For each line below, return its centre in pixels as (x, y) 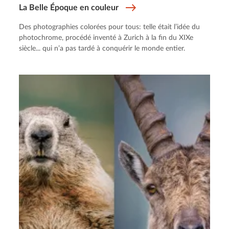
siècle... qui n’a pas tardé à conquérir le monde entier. (102, 48)
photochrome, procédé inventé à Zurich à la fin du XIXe (106, 38)
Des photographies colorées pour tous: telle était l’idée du (110, 27)
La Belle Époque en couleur (69, 7)
